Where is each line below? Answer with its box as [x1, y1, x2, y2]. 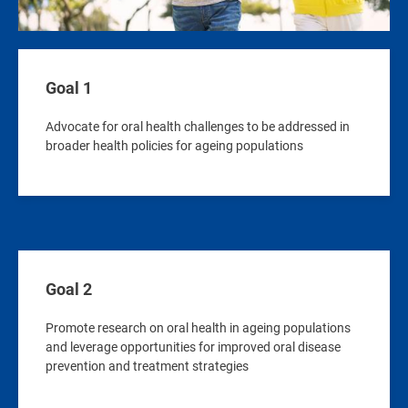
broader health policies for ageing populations [46, 138, 303, 153]
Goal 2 [46, 279, 92, 299]
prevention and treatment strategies [46, 358, 249, 373]
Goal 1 [46, 77, 92, 97]
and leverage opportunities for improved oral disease [46, 339, 341, 354]
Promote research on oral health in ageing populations [46, 320, 351, 335]
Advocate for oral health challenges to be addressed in [46, 118, 350, 134]
